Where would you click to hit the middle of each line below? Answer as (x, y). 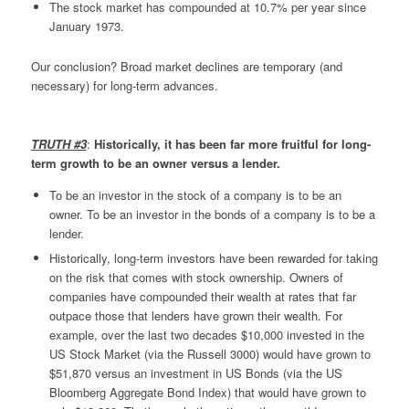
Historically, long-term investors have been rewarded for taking (213, 257)
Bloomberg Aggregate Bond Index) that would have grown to (207, 392)
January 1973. (86, 26)
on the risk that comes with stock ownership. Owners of (196, 277)
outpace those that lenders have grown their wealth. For (195, 315)
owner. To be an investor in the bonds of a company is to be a (212, 214)
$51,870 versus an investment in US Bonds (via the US (195, 372)
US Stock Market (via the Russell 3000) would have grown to (210, 353)
